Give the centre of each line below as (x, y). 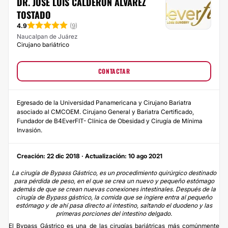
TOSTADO (34, 15)
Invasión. (30, 130)
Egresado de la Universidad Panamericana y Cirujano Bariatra (104, 102)
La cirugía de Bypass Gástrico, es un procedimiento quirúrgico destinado (114, 173)
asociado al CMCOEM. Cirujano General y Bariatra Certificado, (105, 111)
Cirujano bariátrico (43, 44)
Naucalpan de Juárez (47, 36)
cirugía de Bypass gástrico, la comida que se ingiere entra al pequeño (114, 197)
